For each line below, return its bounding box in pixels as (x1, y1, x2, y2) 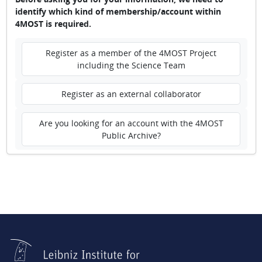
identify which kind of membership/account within (15, 6, 221, 18)
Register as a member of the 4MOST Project (46, 47, 216, 58)
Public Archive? (101, 129, 161, 141)
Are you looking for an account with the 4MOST (39, 117, 223, 129)
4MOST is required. (15, 18, 91, 30)
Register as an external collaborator (61, 88, 201, 99)
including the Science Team (77, 59, 185, 71)
